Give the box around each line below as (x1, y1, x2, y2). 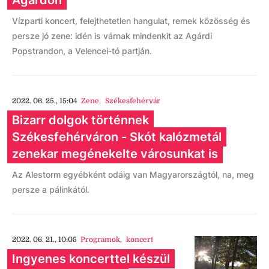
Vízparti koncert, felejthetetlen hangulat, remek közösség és (12, 16, 250, 26)
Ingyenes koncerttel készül (12, 252, 170, 266)
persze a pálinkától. (12, 184, 89, 195)
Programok (80, 235, 121, 244)
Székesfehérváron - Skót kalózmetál (12, 130, 222, 144)
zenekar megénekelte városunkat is (12, 147, 218, 161)
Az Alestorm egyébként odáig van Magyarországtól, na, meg (12, 169, 254, 180)
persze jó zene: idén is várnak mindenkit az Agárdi (12, 31, 212, 41)
